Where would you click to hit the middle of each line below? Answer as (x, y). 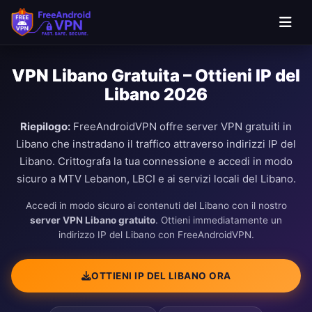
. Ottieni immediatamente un (219, 220)
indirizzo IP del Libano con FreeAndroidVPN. (156, 235)
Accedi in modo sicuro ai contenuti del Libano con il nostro (156, 205)
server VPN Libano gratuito (93, 220)
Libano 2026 (156, 94)
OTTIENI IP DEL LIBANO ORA (161, 275)
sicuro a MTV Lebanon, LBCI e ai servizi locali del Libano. (156, 179)
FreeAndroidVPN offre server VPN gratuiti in (181, 126)
